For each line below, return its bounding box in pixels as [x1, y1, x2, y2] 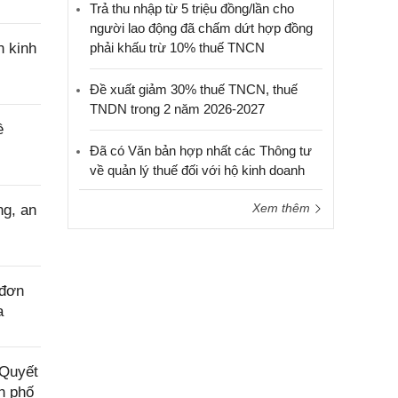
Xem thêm [252, 201, 314, 215]
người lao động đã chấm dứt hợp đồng [90, 20, 313, 36]
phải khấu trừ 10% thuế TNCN [90, 40, 265, 55]
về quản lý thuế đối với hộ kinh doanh [90, 163, 305, 178]
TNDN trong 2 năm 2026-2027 [90, 101, 265, 116]
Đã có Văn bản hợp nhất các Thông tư [90, 143, 312, 158]
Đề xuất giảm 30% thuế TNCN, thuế [90, 82, 298, 97]
